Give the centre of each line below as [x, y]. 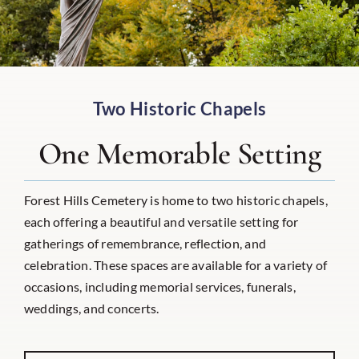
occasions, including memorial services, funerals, [159, 286]
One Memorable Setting [179, 154]
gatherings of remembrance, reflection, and [145, 243]
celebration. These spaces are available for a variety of [175, 265]
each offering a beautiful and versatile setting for [161, 222]
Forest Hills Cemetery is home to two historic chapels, [175, 200]
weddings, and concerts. [91, 308]
